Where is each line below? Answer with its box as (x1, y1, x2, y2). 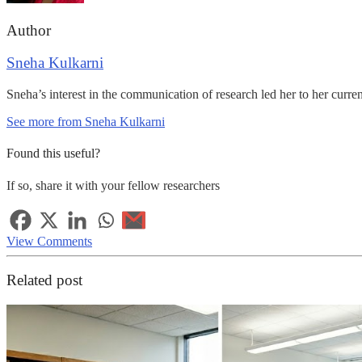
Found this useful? (6, 146, 100, 161)
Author (6, 21, 51, 39)
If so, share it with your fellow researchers (6, 178, 220, 192)
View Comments (6, 234, 92, 248)
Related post (6, 271, 82, 289)
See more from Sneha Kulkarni (6, 114, 165, 128)
